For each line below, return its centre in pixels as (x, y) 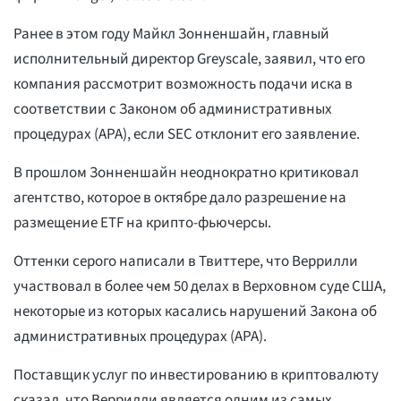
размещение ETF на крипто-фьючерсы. (142, 223)
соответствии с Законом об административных (173, 110)
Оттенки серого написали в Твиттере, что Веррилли (186, 262)
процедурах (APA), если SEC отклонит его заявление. (187, 135)
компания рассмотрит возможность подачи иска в (183, 85)
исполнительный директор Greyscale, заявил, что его (189, 60)
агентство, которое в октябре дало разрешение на (180, 198)
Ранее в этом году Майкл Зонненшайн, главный (171, 34)
